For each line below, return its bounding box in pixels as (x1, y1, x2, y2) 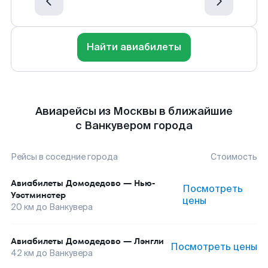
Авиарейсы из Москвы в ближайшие (35, 104, 233, 118)
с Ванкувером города (75, 118, 193, 133)
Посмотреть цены (170, 240, 257, 253)
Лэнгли (134, 235, 164, 247)
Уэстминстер (11, 189, 66, 201)
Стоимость (211, 151, 257, 162)
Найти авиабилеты (87, 41, 181, 53)
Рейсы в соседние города (11, 151, 118, 162)
